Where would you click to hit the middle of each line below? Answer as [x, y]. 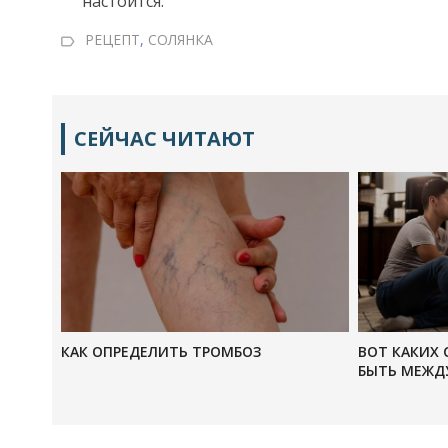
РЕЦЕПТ [112, 39]
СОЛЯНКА [180, 39]
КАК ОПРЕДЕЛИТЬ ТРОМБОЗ [161, 351]
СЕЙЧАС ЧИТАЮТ [164, 138]
